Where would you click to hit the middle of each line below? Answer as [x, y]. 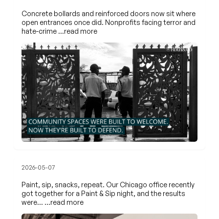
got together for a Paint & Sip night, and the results [103, 193]
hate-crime [40, 31]
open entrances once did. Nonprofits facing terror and [109, 22]
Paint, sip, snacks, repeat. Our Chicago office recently [108, 184]
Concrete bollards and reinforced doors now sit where [109, 14]
